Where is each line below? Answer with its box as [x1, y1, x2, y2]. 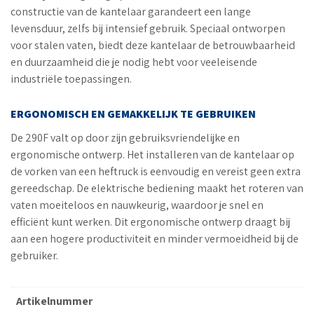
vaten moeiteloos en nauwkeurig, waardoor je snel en [11, 197, 264, 212]
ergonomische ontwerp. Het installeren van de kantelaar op [11, 146, 294, 162]
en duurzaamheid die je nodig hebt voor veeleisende [11, 55, 257, 70]
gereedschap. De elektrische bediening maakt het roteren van [11, 180, 303, 196]
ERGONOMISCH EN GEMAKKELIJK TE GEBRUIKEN [11, 106, 256, 121]
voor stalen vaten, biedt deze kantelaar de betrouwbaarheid [11, 38, 295, 53]
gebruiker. [11, 247, 58, 263]
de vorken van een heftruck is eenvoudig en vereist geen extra [11, 163, 301, 179]
